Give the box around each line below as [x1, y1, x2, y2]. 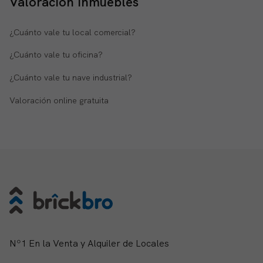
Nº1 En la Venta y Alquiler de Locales [9, 237, 169, 250]
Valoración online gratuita [9, 95, 109, 106]
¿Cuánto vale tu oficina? [9, 49, 103, 60]
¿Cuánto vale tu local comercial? [9, 26, 136, 38]
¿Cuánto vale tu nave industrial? [9, 72, 132, 83]
